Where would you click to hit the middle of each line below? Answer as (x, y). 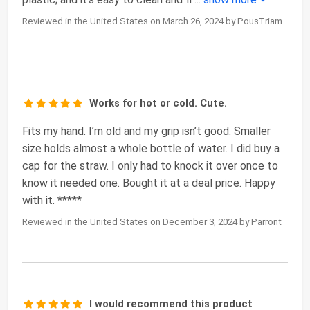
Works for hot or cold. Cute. (158, 103)
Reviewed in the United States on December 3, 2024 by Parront (152, 222)
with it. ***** (52, 201)
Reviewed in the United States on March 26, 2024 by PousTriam (152, 21)
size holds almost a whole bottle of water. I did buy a (151, 149)
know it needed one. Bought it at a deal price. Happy (149, 183)
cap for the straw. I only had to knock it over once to (150, 166)
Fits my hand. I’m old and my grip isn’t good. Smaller (146, 131)
